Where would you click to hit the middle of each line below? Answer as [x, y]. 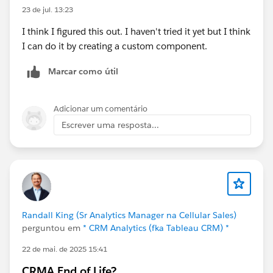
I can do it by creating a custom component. [115, 46]
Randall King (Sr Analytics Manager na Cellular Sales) [129, 215]
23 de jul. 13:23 [48, 9]
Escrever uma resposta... [110, 125]
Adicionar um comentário [101, 108]
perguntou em [52, 228]
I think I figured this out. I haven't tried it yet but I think [136, 31]
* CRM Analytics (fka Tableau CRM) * [156, 228]
